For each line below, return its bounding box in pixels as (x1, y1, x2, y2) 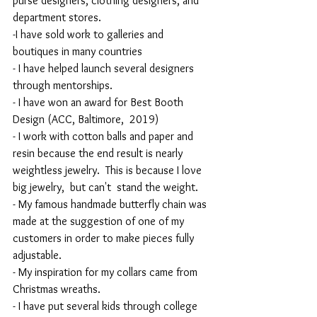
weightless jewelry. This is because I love (13, 163, 204, 178)
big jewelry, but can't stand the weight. (13, 180, 198, 195)
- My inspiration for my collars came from (13, 265, 200, 279)
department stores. (13, 11, 101, 25)
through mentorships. (13, 79, 113, 93)
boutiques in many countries (13, 45, 142, 59)
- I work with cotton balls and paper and (13, 129, 196, 144)
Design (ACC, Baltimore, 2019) (13, 113, 158, 127)
